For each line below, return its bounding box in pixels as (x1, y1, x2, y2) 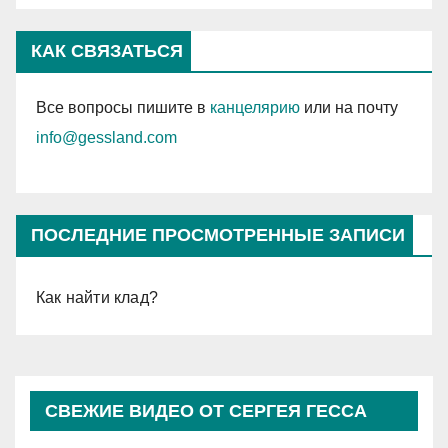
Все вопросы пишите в (36, 99, 210, 117)
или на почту (300, 99, 398, 117)
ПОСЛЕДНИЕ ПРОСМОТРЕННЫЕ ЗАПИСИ (31, 225, 405, 246)
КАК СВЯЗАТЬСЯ (31, 41, 183, 62)
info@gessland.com (36, 129, 177, 147)
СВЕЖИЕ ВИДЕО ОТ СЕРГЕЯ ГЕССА (45, 401, 367, 422)
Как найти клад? (36, 289, 158, 307)
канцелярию (210, 99, 300, 117)
